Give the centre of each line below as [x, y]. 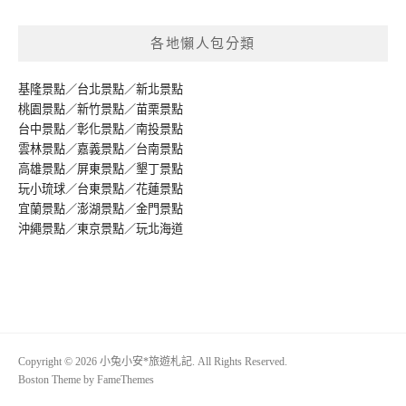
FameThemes [126, 379]
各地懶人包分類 [203, 44]
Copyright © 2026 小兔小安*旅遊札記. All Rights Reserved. [153, 361]
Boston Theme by [58, 379]
